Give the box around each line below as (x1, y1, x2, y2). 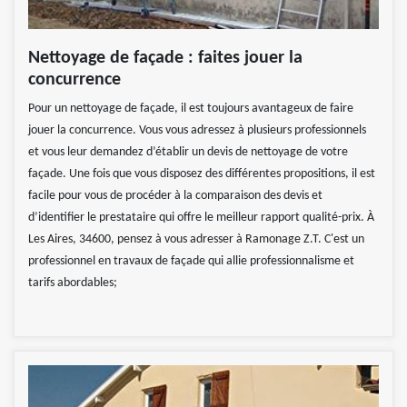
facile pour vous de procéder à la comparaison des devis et (28, 189, 323, 203)
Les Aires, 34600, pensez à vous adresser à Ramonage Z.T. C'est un (28, 233, 364, 247)
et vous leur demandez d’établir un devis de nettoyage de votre (28, 145, 348, 160)
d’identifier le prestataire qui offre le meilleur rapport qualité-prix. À (28, 211, 374, 225)
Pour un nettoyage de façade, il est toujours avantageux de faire (28, 102, 353, 116)
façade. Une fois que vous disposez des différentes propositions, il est (28, 167, 375, 182)
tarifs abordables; (28, 276, 117, 291)
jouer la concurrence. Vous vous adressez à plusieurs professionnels (28, 124, 366, 138)
